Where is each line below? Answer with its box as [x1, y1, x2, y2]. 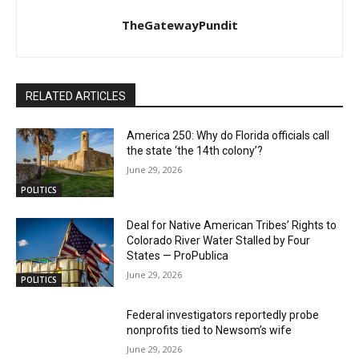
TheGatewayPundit [121, 17, 238, 34]
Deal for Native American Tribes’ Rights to [127, 219, 337, 232]
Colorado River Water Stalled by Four [127, 234, 311, 247]
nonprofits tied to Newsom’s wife [127, 323, 292, 337]
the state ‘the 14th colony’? [127, 144, 264, 158]
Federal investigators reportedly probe [127, 308, 320, 321]
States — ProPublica [127, 249, 229, 262]
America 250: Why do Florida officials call [127, 129, 330, 143]
